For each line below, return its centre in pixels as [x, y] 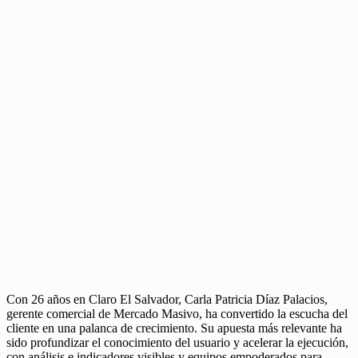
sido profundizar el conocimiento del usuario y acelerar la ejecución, [177, 342]
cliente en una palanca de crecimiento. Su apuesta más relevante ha [174, 328]
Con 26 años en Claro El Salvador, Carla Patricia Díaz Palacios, [167, 299]
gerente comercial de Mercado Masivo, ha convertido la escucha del [177, 313]
